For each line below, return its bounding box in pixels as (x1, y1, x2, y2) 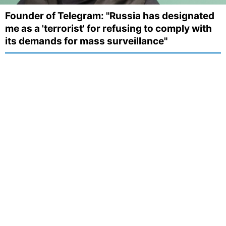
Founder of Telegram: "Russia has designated (5, 10, 214, 22)
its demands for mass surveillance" (5, 35, 167, 47)
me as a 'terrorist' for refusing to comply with (5, 23, 212, 35)
